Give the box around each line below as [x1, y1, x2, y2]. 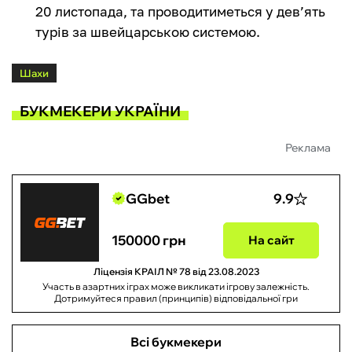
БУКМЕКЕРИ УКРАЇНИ [20, 101, 181, 120]
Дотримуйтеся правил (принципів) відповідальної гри [54, 292, 298, 305]
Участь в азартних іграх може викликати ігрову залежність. [42, 280, 310, 293]
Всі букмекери [130, 334, 222, 350]
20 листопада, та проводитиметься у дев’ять [35, 3, 325, 20]
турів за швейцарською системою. [35, 24, 260, 41]
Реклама [285, 141, 331, 156]
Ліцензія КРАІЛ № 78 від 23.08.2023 [93, 266, 259, 278]
